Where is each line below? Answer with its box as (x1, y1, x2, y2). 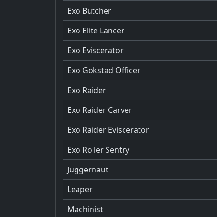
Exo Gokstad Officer (67, 64, 140, 76)
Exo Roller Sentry (67, 144, 129, 155)
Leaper (67, 184, 93, 195)
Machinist (67, 203, 103, 215)
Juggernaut (67, 164, 108, 175)
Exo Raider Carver (67, 104, 132, 115)
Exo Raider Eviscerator (67, 124, 149, 135)
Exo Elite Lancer (67, 25, 124, 36)
